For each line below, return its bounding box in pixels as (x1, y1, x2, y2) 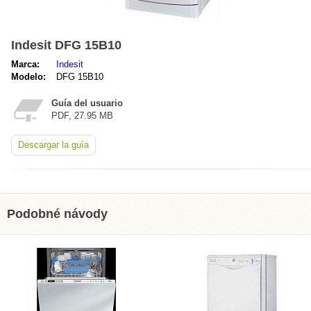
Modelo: (11, 72, 46, 82)
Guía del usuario (51, 98, 123, 108)
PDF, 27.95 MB (51, 110, 113, 121)
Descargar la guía (18, 140, 89, 150)
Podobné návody (7, 207, 108, 221)
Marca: (11, 59, 40, 69)
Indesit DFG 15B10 (11, 38, 121, 52)
